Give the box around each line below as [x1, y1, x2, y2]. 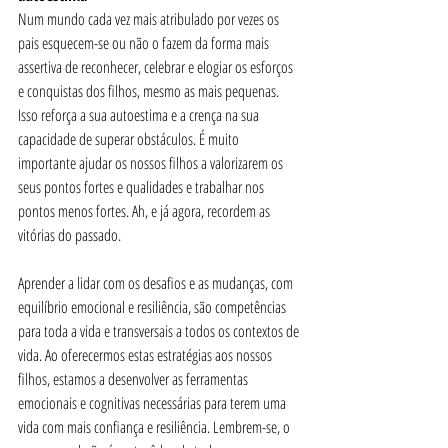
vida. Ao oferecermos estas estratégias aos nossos [18, 344, 275, 366]
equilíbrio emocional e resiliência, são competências [18, 296, 289, 318]
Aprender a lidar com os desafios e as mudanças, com [18, 272, 296, 294]
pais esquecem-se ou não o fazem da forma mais [18, 32, 272, 54]
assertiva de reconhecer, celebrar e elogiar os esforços [18, 56, 296, 78]
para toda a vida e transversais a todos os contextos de [18, 320, 302, 342]
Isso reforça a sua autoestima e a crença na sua [18, 104, 262, 126]
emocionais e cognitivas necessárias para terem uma [18, 392, 289, 414]
